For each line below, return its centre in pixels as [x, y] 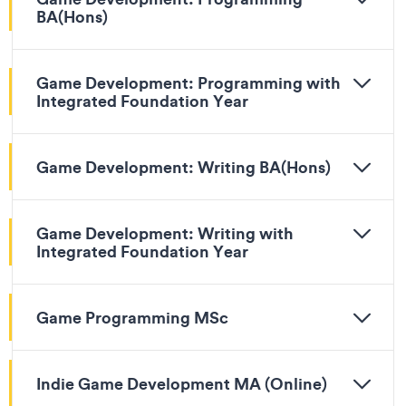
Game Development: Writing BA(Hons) [184, 167]
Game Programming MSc [132, 317]
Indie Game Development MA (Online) [182, 383]
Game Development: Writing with [165, 233]
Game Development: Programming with [188, 82]
